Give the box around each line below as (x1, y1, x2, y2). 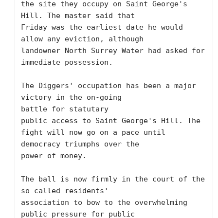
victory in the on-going (21, 93, 122, 102)
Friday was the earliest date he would (21, 23, 183, 32)
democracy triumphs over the (21, 140, 139, 148)
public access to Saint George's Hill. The (21, 116, 200, 125)
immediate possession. (21, 58, 113, 67)
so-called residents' (21, 186, 109, 195)
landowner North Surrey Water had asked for (21, 46, 205, 55)
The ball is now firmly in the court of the (21, 175, 205, 183)
